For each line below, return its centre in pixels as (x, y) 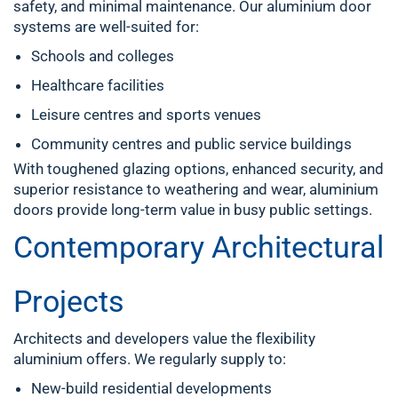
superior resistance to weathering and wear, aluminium (196, 189)
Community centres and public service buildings (191, 144)
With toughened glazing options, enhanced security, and (199, 169)
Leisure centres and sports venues (146, 115)
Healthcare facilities (98, 85)
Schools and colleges (103, 56)
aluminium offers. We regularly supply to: (150, 359)
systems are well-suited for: (106, 27)
